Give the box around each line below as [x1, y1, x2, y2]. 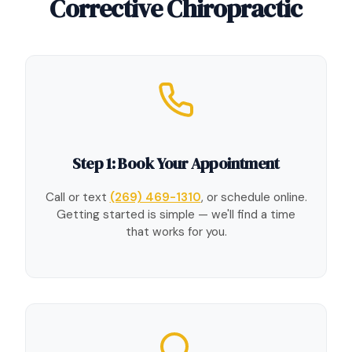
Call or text [45, 189, 110, 206]
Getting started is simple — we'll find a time [57, 207, 295, 223]
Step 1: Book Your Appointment [72, 152, 280, 174]
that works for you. [125, 224, 227, 240]
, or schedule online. [200, 189, 307, 206]
